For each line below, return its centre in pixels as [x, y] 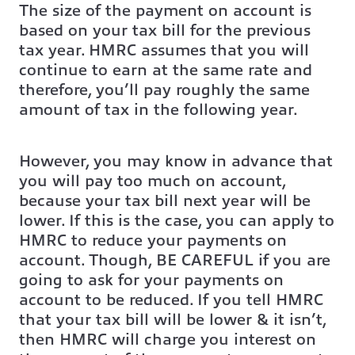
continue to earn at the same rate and [166, 71]
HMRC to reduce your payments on [153, 241]
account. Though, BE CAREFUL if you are [175, 261]
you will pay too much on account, [152, 181]
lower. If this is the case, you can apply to [177, 221]
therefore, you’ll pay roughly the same [164, 90]
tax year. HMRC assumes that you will [164, 51]
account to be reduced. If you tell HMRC [171, 300]
